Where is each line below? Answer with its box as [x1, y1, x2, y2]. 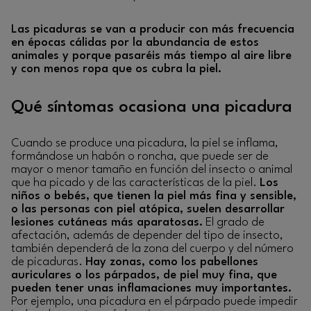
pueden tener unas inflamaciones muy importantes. [11, 282, 292, 294]
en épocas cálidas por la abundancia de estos [11, 37, 259, 49]
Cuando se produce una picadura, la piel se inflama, [11, 137, 278, 149]
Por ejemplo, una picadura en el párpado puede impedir [11, 295, 298, 308]
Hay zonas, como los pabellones [85, 255, 258, 268]
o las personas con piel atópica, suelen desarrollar [11, 203, 285, 215]
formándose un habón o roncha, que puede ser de [11, 150, 269, 162]
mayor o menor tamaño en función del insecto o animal [11, 163, 292, 176]
